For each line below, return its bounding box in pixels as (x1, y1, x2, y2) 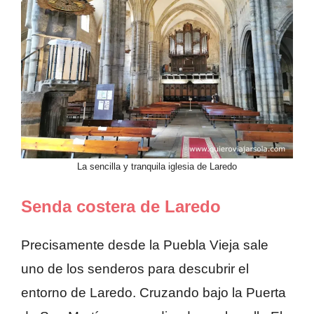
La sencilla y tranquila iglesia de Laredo (77, 161, 237, 172)
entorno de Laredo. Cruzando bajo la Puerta (21, 285, 286, 301)
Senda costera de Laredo (21, 197, 221, 217)
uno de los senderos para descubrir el (21, 261, 249, 277)
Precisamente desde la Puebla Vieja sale (21, 238, 268, 253)
